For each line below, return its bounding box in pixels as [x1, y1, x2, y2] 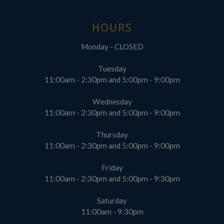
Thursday [96, 129, 128, 139]
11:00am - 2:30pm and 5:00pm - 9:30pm [44, 173, 180, 183]
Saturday [97, 195, 127, 205]
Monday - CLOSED [80, 41, 143, 51]
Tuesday [97, 63, 126, 73]
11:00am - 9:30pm [80, 206, 143, 216]
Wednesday [92, 96, 132, 106]
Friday [101, 162, 123, 172]
